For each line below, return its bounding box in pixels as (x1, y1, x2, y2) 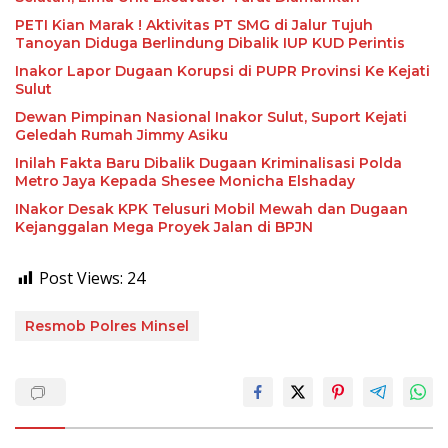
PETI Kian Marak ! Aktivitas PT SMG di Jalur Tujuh (15, 16, 373, 35)
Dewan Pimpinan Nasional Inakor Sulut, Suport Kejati (15, 108, 407, 127)
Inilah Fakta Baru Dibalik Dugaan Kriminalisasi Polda (15, 154, 402, 173)
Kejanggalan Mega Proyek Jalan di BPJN (15, 218, 313, 237)
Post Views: (39, 267, 123, 290)
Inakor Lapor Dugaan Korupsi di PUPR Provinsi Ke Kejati (15, 62, 430, 81)
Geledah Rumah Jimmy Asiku (15, 126, 228, 145)
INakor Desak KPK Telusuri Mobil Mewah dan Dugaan (15, 200, 408, 219)
